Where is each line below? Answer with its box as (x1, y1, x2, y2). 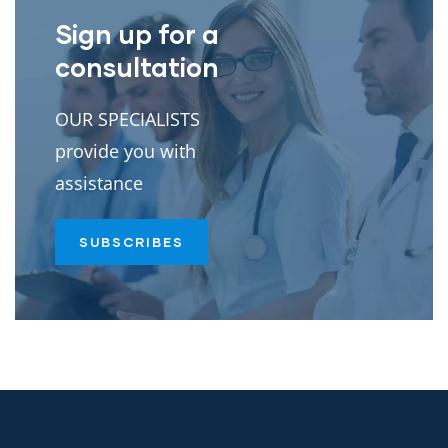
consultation (55, 50, 219, 82)
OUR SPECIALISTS (55, 106, 200, 131)
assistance (55, 170, 143, 195)
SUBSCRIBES (79, 233, 184, 250)
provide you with (55, 138, 196, 163)
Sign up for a (55, 17, 219, 49)
